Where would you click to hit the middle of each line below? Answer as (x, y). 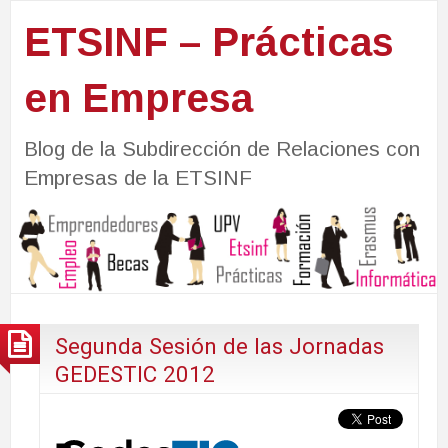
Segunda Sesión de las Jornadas (219, 345)
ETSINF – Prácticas (208, 41)
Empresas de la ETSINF (137, 177)
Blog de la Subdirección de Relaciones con (221, 148)
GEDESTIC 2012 (135, 373)
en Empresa (138, 97)
